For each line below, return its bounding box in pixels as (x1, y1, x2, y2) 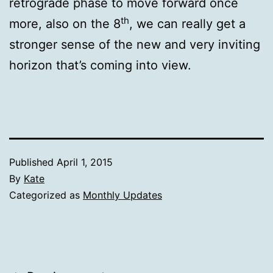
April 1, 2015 (57, 156, 113, 168)
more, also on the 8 (9, 16, 121, 31)
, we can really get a (129, 16, 246, 31)
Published (9, 156, 57, 168)
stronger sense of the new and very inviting (9, 37, 260, 52)
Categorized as (9, 189, 83, 201)
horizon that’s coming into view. (9, 58, 191, 73)
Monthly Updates (83, 189, 162, 201)
